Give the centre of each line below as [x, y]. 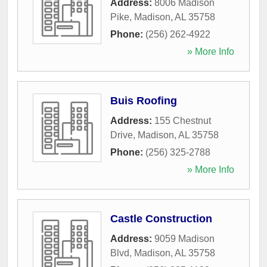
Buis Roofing [144, 100]
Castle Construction [161, 218]
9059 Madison [184, 238]
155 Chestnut [183, 120]
